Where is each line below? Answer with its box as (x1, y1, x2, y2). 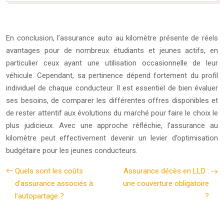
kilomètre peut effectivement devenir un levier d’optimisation (6, 133, 218, 143)
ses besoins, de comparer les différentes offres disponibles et (6, 96, 218, 105)
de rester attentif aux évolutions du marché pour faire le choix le (6, 108, 218, 118)
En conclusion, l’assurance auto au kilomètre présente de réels (6, 33, 218, 43)
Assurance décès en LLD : (123, 166, 209, 176)
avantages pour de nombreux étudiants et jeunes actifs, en (6, 46, 218, 55)
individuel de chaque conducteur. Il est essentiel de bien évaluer (6, 83, 218, 93)
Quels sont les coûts (15, 166, 83, 176)
